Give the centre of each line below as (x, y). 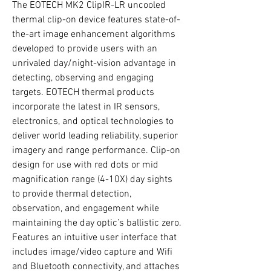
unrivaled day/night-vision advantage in (94, 64)
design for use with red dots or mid (85, 165)
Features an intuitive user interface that (94, 238)
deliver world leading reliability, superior (95, 136)
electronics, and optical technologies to (93, 122)
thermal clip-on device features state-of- (96, 20)
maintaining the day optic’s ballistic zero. (97, 223)
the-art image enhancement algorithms (94, 34)
